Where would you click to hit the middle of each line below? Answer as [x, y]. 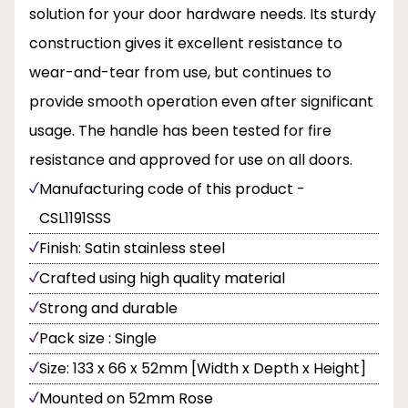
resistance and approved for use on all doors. [191, 160]
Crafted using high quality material [162, 279]
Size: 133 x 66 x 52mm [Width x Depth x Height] [203, 369]
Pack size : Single [98, 339]
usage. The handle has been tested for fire [180, 131]
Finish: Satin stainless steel [132, 249]
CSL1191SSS [75, 219]
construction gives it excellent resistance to [186, 44]
